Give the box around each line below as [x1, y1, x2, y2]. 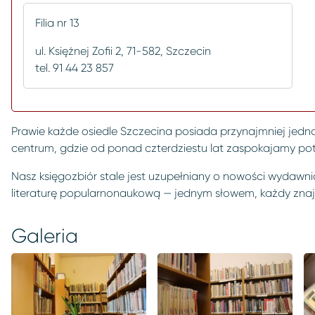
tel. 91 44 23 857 [35, 60, 114, 75]
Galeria [11, 224, 78, 247]
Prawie [11, 124, 45, 138]
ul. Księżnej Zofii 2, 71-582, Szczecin [35, 44, 211, 58]
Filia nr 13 [35, 15, 79, 30]
